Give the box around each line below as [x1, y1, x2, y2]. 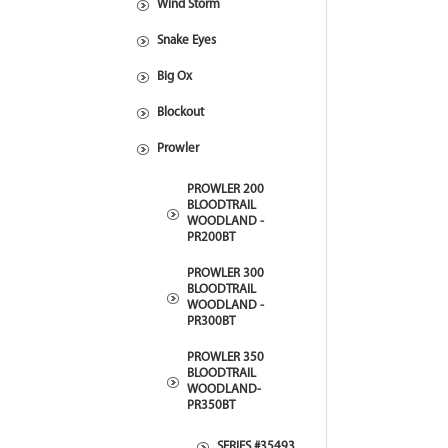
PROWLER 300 [187, 267, 264, 280]
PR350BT [187, 399, 235, 412]
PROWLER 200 [187, 183, 264, 196]
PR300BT [187, 315, 235, 328]
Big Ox [157, 70, 192, 83]
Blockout [157, 106, 204, 119]
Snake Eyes [157, 34, 216, 47]
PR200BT [187, 231, 235, 244]
